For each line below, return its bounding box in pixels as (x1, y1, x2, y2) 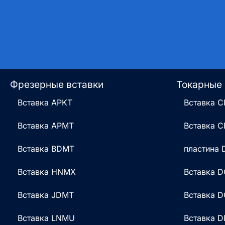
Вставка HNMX (18, 167, 76, 177)
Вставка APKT (18, 97, 72, 108)
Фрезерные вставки (10, 79, 103, 91)
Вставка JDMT (18, 190, 74, 200)
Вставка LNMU (18, 213, 75, 223)
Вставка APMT (18, 121, 74, 131)
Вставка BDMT (18, 144, 74, 154)
